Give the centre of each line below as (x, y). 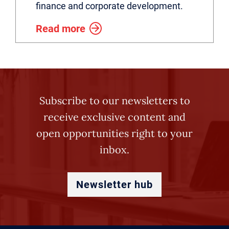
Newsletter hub (114, 185)
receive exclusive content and (114, 117)
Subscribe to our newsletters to (114, 100)
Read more (61, 29)
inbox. (114, 150)
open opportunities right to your (114, 133)
